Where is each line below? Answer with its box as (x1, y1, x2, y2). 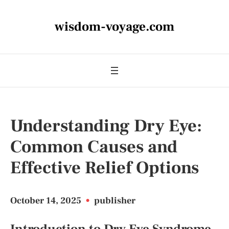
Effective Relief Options (10, 156, 199, 179)
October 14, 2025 (10, 195, 83, 207)
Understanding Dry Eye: (10, 114, 202, 137)
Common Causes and (10, 135, 177, 158)
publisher (94, 195, 135, 207)
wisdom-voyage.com (55, 18, 174, 35)
